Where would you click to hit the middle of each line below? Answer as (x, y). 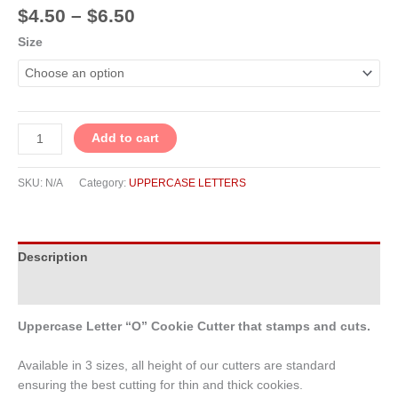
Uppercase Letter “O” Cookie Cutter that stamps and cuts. (198, 326)
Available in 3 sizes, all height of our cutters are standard (177, 365)
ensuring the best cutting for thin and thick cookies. (160, 385)
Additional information (86, 289)
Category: (104, 183)
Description (53, 257)
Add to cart (126, 139)
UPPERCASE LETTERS (187, 183)
